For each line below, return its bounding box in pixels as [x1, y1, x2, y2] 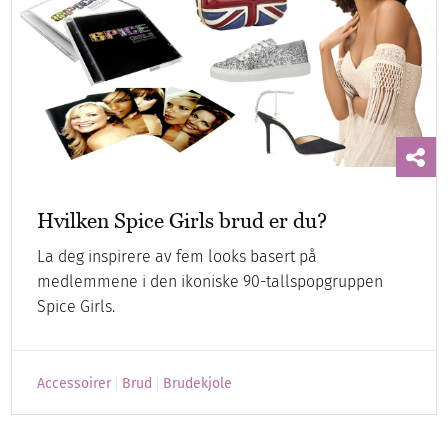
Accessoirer [37, 375, 112, 393]
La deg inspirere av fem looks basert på [37, 247, 318, 267]
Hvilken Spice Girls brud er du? [37, 208, 328, 234]
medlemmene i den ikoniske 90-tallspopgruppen [37, 272, 384, 292]
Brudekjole [163, 375, 233, 393]
